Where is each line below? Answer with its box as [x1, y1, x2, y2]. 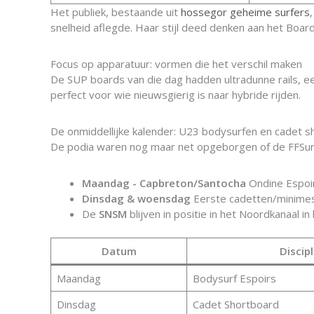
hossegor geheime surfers [181, 5, 310, 19]
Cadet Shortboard [192, 296, 279, 311]
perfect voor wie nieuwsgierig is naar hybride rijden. [50, 88, 301, 102]
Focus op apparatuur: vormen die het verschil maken [50, 57, 302, 71]
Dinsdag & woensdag [82, 191, 191, 205]
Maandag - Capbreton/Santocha [82, 176, 246, 190]
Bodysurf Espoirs [192, 271, 276, 285]
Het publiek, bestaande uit [50, 5, 181, 19]
